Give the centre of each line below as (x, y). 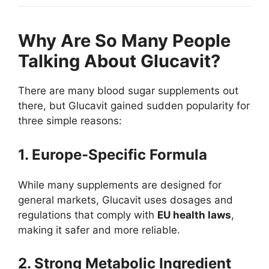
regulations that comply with (88, 215)
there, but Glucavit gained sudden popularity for (134, 106)
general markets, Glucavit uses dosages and (125, 200)
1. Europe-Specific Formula (113, 154)
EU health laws (194, 215)
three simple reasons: (70, 121)
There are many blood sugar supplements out (128, 91)
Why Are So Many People (124, 41)
